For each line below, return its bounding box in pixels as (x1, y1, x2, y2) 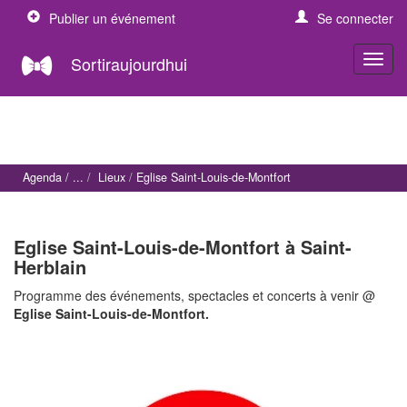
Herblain (14, 253, 86, 280)
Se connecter (317, 9, 393, 27)
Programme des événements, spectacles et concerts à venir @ (14, 285, 375, 304)
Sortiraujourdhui (71, 51, 187, 75)
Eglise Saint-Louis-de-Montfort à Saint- (14, 233, 352, 260)
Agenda (23, 169, 62, 186)
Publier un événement (49, 9, 175, 27)
